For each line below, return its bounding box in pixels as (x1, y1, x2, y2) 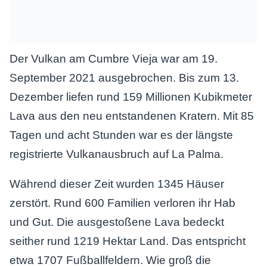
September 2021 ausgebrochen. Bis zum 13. (10, 72, 239, 84)
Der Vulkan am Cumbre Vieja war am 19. (10, 52, 218, 65)
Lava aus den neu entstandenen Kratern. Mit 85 (10, 110, 254, 122)
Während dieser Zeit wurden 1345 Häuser (10, 178, 224, 190)
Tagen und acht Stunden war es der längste (10, 129, 233, 141)
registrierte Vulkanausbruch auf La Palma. (10, 148, 223, 160)
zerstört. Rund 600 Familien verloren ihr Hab (10, 197, 235, 209)
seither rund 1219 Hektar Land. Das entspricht (10, 235, 246, 247)
